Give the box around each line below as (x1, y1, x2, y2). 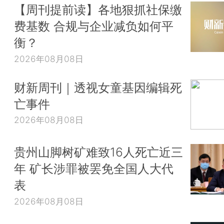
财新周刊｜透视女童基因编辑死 (14, 79, 182, 95)
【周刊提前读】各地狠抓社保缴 (14, 2, 182, 17)
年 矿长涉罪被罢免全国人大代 (14, 161, 173, 176)
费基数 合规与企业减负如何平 (14, 18, 173, 34)
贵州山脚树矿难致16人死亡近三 (14, 144, 183, 160)
